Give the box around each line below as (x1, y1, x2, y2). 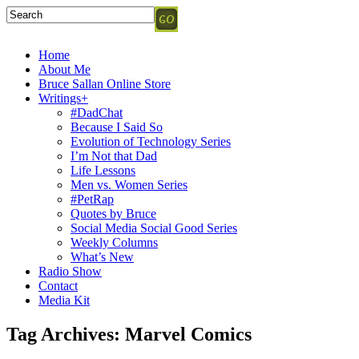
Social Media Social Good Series (71, 221, 237, 235)
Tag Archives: (6, 323, 125, 345)
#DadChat (71, 106, 123, 119)
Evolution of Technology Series (71, 135, 231, 148)
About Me (38, 63, 91, 76)
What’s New (71, 250, 134, 264)
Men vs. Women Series (71, 178, 188, 192)
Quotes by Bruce (71, 207, 156, 220)
